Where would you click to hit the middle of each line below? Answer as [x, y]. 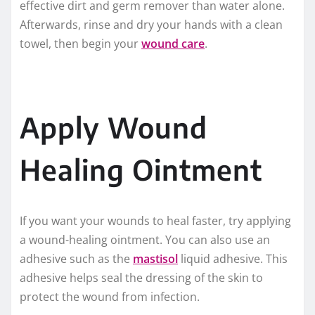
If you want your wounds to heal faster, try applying [155, 221]
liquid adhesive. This [233, 259]
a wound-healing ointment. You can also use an [145, 240]
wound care [173, 44]
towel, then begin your [81, 44]
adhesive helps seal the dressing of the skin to [141, 278]
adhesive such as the [76, 259]
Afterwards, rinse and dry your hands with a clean [151, 25]
